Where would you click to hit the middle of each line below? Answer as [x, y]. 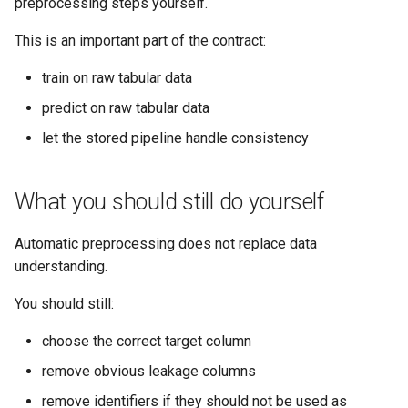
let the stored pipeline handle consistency [175, 138]
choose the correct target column [147, 341]
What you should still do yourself [169, 202]
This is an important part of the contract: [140, 41]
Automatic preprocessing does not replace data [166, 244]
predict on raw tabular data [126, 108]
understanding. [61, 266]
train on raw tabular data [117, 78]
